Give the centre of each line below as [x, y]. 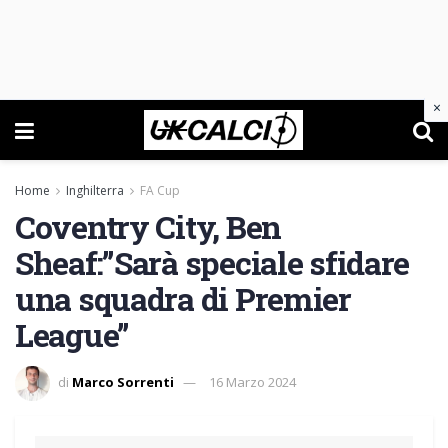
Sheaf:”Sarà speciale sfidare [212, 262]
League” [72, 334]
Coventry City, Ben [148, 226]
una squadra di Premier [183, 298]
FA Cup [160, 190]
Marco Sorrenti [123, 381]
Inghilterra [95, 190]
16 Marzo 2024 [252, 381]
